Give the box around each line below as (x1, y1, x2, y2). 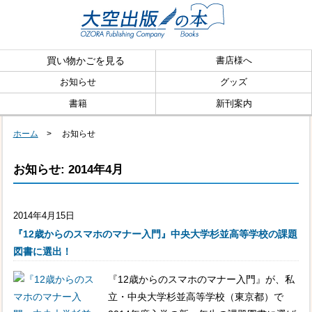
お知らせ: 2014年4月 (13, 162, 123, 176)
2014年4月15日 (13, 210, 75, 221)
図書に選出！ (13, 245, 72, 257)
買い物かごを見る (46, 55, 125, 66)
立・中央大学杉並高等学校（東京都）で (107, 291, 283, 303)
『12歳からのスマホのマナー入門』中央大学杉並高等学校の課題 (13, 228, 297, 240)
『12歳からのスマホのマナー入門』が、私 (107, 274, 295, 286)
